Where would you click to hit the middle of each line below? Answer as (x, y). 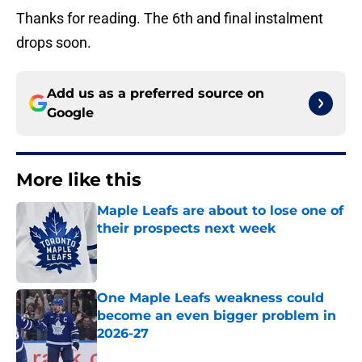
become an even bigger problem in (217, 316)
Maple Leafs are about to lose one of (220, 211)
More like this (79, 180)
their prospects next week (186, 229)
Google (70, 113)
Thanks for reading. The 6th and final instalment (170, 19)
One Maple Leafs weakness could (210, 298)
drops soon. (54, 43)
